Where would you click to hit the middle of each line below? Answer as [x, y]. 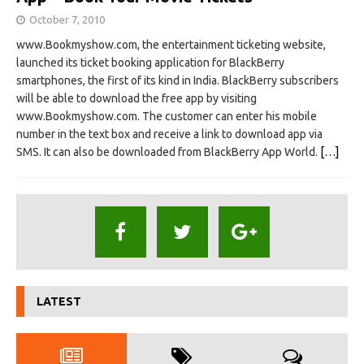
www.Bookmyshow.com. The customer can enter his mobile [167, 116]
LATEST [59, 301]
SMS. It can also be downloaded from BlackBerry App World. [168, 152]
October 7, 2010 [67, 19]
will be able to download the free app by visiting [136, 98]
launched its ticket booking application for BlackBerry [150, 62]
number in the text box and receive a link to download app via [169, 134]
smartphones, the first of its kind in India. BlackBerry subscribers [178, 80]
